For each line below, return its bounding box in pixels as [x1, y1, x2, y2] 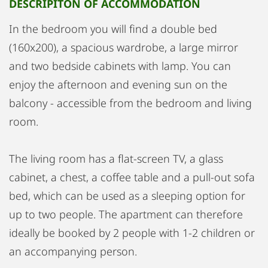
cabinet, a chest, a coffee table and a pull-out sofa [9, 170, 255, 184]
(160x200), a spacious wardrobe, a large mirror [9, 40, 238, 54]
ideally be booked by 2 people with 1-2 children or [9, 226, 255, 240]
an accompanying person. [9, 244, 137, 258]
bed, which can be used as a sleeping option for [9, 188, 245, 203]
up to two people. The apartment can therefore [9, 207, 243, 221]
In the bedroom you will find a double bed [9, 22, 217, 36]
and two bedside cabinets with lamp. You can [9, 59, 231, 73]
